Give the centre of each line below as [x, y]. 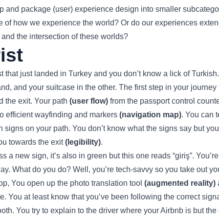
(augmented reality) [180, 183]
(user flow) [89, 101]
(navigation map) [150, 114]
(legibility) [83, 142]
